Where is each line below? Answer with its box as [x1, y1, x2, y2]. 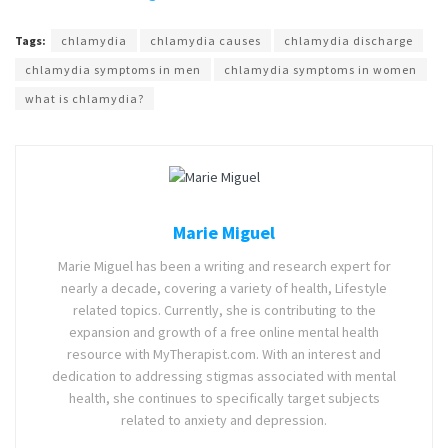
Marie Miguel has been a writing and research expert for [57, 256, 391, 275]
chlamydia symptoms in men [25, 62, 201, 78]
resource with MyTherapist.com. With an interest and [67, 344, 381, 363]
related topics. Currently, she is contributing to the [72, 300, 376, 319]
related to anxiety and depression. [121, 410, 327, 429]
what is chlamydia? [25, 91, 144, 107]
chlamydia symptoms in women [224, 62, 417, 78]
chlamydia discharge [284, 33, 413, 49]
